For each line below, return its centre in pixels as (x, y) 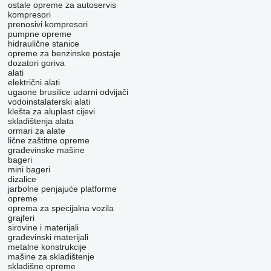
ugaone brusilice (39, 92)
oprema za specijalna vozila (60, 208)
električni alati (34, 83)
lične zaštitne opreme (48, 141)
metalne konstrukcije (47, 247)
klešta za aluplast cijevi (51, 112)
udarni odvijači (100, 92)
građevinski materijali (48, 237)
